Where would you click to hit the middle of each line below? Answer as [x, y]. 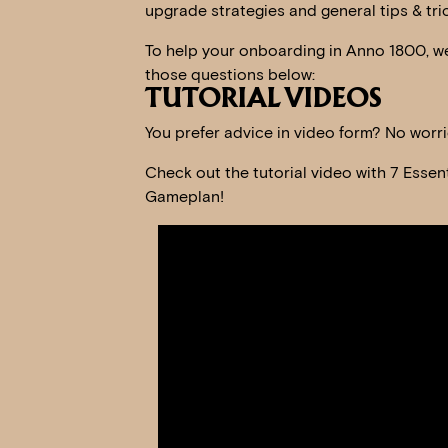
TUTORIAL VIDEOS [263, 100]
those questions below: [229, 75]
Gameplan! [184, 197]
